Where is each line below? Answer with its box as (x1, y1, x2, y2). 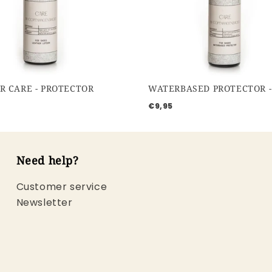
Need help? (16, 153, 79, 168)
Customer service (16, 180, 107, 194)
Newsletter (16, 195, 73, 210)
